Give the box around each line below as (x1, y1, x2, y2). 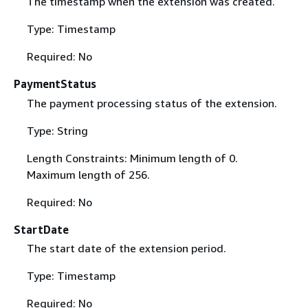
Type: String (26, 123, 88, 137)
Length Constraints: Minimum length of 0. (26, 151, 238, 165)
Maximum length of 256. (26, 167, 150, 181)
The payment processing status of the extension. (26, 96, 277, 110)
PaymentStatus (14, 77, 96, 91)
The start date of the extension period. (26, 241, 226, 255)
